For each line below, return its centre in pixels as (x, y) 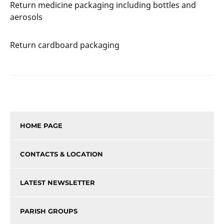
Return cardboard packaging (65, 45)
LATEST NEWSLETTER (57, 182)
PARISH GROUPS (49, 211)
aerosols (26, 17)
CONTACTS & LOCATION (61, 154)
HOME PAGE (41, 125)
